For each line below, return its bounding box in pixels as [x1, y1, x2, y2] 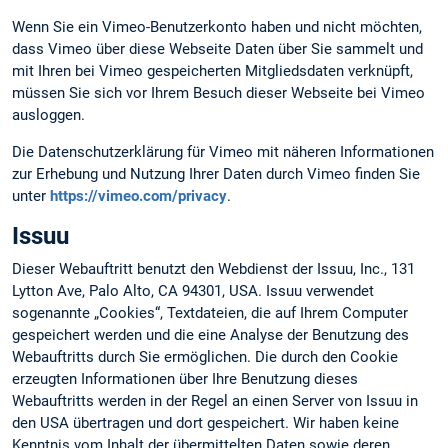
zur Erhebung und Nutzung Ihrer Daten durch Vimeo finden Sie [12, 165, 420, 184]
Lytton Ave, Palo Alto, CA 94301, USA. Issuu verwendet [12, 282, 374, 301]
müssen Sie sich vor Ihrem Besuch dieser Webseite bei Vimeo [12, 84, 425, 103]
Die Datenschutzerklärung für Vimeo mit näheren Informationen [12, 143, 434, 162]
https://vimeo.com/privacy [50, 187, 227, 206]
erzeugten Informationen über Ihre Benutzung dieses [12, 370, 358, 389]
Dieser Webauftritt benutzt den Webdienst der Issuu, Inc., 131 [12, 260, 415, 279]
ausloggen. [12, 106, 85, 125]
